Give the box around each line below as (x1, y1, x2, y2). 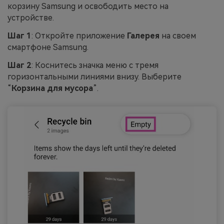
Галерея (127, 30, 159, 40)
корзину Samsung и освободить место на (7, 1, 168, 11)
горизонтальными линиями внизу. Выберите (7, 71, 181, 81)
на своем (159, 30, 196, 40)
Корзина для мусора (11, 83, 93, 93)
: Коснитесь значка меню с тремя (31, 60, 158, 70)
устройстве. (7, 13, 54, 23)
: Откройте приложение (31, 30, 127, 40)
